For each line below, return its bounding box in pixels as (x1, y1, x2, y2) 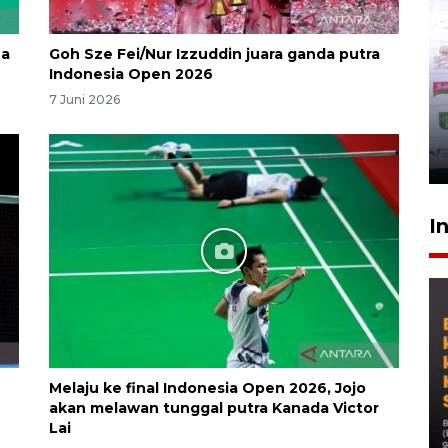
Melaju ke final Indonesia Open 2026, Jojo (49, 378, 366, 397)
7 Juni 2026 (49, 92, 120, 108)
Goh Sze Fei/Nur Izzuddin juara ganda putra (49, 44, 380, 63)
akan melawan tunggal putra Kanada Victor (49, 398, 379, 417)
